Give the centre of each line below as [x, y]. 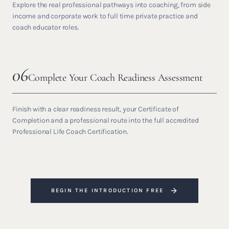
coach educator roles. [46, 27]
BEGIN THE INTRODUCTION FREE [107, 190]
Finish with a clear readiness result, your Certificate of [96, 109]
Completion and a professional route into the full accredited [106, 120]
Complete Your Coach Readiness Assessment [115, 78]
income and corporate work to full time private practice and [105, 16]
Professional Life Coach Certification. [70, 132]
